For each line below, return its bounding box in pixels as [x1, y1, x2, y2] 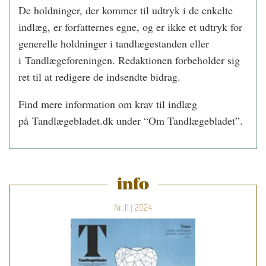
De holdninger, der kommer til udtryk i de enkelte [18, 3, 233, 17]
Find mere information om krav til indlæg [18, 97, 197, 111]
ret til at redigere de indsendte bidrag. [18, 69, 180, 84]
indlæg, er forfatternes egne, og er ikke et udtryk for [18, 20, 242, 34]
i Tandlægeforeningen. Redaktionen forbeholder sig [18, 53, 240, 67]
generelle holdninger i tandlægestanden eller [18, 36, 209, 50]
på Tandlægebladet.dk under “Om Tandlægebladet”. [18, 113, 243, 128]
